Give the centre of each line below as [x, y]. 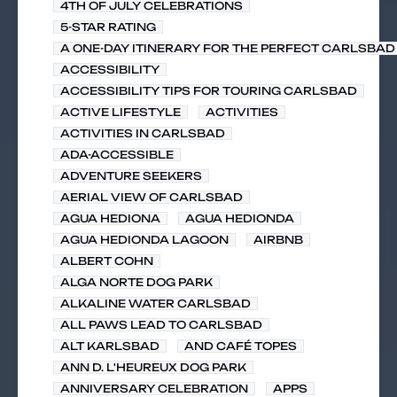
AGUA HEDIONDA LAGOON [144, 240]
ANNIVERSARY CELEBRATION [154, 389]
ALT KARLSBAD [110, 346]
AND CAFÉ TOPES [241, 346]
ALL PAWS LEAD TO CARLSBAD [161, 325]
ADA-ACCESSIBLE [117, 155]
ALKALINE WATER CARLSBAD [156, 304]
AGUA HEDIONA [110, 218]
